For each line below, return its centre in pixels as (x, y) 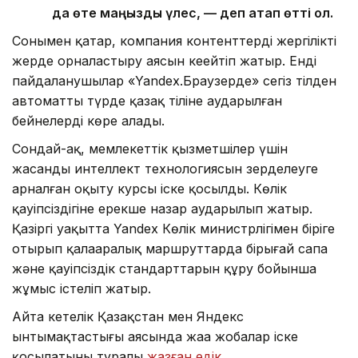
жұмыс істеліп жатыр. (84, 288)
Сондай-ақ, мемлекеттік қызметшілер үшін (150, 148)
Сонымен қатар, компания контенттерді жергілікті (174, 40)
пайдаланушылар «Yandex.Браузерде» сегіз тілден (174, 80)
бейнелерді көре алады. (88, 120)
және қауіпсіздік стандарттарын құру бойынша (164, 268)
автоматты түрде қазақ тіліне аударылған (147, 100)
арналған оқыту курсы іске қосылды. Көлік (149, 188)
